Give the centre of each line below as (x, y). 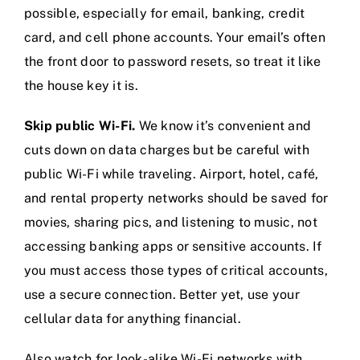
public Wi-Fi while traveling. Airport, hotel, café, (172, 174)
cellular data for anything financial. (133, 319)
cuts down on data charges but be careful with (167, 150)
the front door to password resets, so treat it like (173, 62)
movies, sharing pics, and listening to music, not (171, 223)
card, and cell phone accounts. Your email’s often (175, 38)
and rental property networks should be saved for (176, 198)
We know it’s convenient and (223, 126)
